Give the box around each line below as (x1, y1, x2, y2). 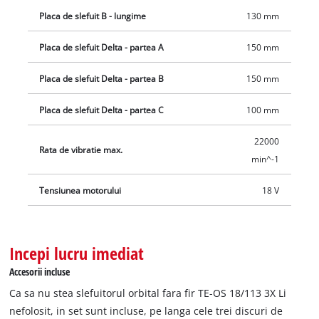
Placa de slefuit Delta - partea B (39, 73, 164, 84)
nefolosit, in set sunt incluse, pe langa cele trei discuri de (9, 303, 283, 318)
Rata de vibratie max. (39, 144, 123, 155)
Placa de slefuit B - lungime (39, 10, 147, 21)
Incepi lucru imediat (9, 241, 145, 265)
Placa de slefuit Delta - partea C (39, 104, 164, 115)
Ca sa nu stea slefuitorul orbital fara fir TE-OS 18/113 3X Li (9, 286, 287, 300)
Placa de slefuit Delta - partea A (39, 41, 164, 53)
